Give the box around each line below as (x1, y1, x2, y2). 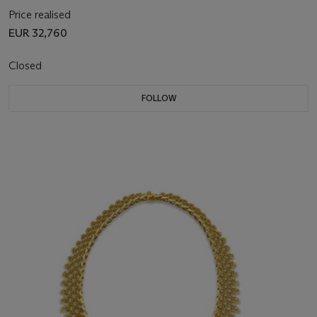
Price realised (8, 7, 71, 21)
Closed (8, 58, 45, 72)
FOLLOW (141, 92, 176, 103)
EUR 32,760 (8, 25, 67, 40)
